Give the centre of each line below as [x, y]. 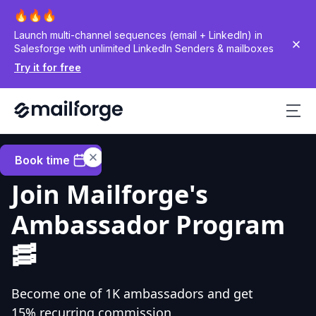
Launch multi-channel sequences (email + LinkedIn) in [138, 35]
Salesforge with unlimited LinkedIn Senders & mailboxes [144, 48]
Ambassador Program [148, 225]
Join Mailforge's [110, 194]
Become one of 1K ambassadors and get [132, 293]
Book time [42, 160]
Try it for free [48, 67]
